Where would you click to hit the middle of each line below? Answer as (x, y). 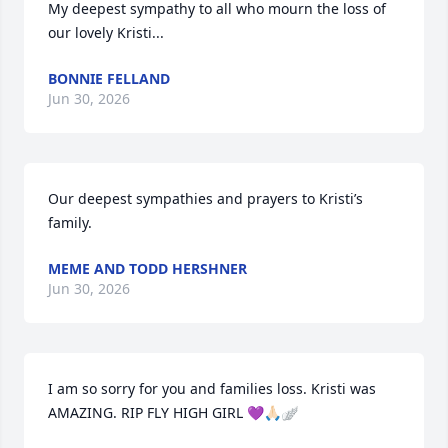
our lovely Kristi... (106, 32)
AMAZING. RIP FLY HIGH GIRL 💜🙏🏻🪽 (173, 412)
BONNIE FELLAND (109, 78)
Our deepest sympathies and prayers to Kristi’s (205, 198)
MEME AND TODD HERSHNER (147, 268)
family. (70, 222)
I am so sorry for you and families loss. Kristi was (212, 388)
